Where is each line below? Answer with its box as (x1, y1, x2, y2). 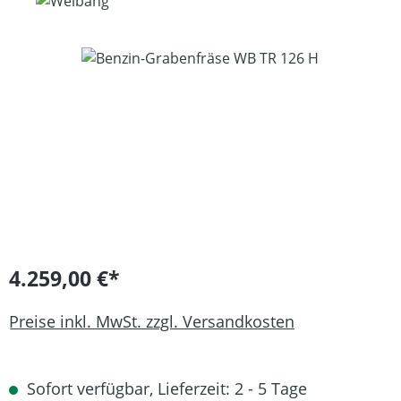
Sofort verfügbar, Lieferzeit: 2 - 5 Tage (22, 378, 307, 399)
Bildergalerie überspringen (8, 47, 189, 67)
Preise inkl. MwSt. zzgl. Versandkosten (9, 310, 294, 332)
